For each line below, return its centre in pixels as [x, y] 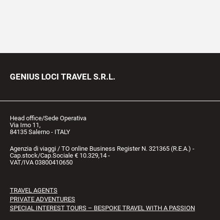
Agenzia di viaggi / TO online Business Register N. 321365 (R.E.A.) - [102, 149]
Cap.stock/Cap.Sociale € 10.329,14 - [60, 156]
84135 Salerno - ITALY [40, 132]
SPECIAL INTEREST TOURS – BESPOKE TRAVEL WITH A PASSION [102, 208]
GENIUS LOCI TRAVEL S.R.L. [63, 77]
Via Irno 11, [25, 125]
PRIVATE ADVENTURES [42, 199]
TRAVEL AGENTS [34, 191]
